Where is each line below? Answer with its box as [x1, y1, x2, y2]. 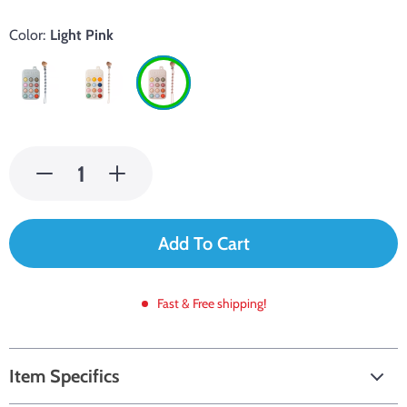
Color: [9, 26, 45, 44]
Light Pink [50, 26, 114, 44]
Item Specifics [9, 365, 119, 387]
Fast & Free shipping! [156, 295, 266, 312]
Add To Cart [157, 233, 250, 254]
